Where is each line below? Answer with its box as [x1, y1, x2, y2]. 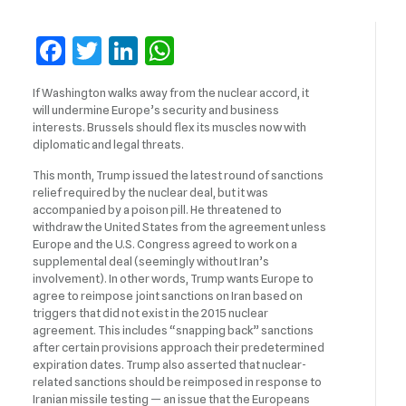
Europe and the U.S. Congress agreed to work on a [33, 237, 298, 252]
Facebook [65, 33, 194, 69]
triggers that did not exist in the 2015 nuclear [33, 305, 269, 321]
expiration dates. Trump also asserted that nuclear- [33, 357, 307, 372]
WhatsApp [174, 33, 314, 69]
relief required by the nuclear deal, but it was [33, 185, 269, 200]
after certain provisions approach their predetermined [33, 340, 325, 355]
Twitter [101, 33, 198, 69]
